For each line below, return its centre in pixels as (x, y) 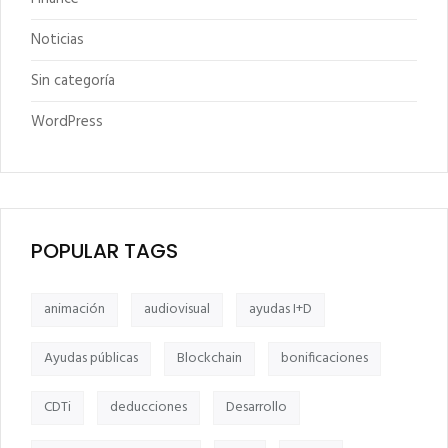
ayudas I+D (280, 310)
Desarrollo (256, 408)
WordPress (67, 122)
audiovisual (177, 310)
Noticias (57, 40)
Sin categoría (73, 81)
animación (74, 310)
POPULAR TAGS (104, 251)
